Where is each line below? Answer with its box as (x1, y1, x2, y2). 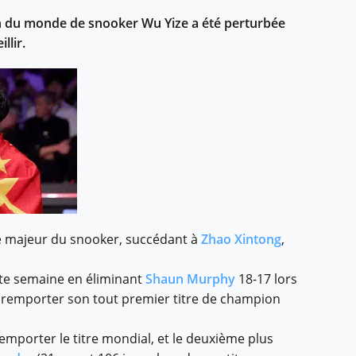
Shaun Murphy (145, 270, 235, 288)
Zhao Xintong (201, 230, 281, 249)
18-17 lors (235, 270, 297, 288)
